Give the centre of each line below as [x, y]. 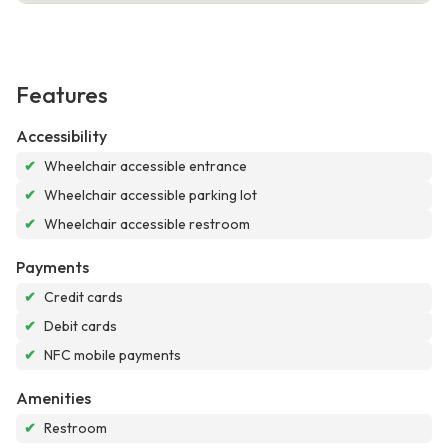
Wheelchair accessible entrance [145, 166]
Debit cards [80, 326]
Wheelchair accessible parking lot [150, 195]
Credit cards [83, 297]
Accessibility [61, 136]
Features [62, 95]
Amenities [53, 398]
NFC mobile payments [112, 355]
